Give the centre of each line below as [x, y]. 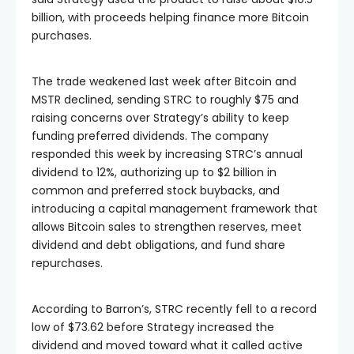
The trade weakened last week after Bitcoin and [164, 81]
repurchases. [67, 263]
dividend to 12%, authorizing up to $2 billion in [154, 172]
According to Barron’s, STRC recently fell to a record [174, 309]
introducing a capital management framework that [175, 208]
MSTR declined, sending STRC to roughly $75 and [165, 99]
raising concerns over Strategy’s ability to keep [160, 117]
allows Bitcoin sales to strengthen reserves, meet [167, 226]
